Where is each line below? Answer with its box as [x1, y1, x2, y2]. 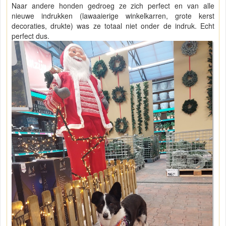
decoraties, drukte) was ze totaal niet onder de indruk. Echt [12, 21, 214, 31]
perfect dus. [12, 31, 49, 41]
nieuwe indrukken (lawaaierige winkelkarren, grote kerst [12, 11, 214, 21]
